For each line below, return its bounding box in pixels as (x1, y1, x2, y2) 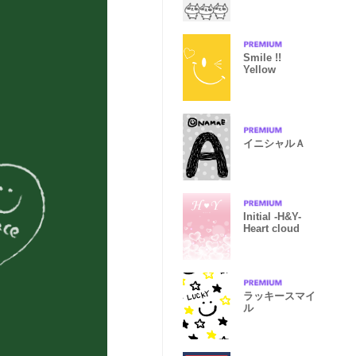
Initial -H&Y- (243, 211, 301, 222)
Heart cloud (243, 222, 300, 234)
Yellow (243, 64, 276, 75)
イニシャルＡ (243, 137, 305, 149)
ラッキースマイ (243, 290, 315, 302)
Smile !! (243, 52, 281, 64)
